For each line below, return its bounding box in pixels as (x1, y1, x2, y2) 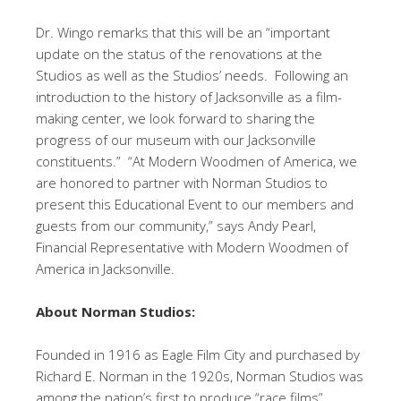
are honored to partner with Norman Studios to (36, 173, 328, 192)
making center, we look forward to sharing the (36, 108, 315, 127)
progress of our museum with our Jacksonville (36, 130, 316, 149)
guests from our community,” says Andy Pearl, (36, 216, 316, 235)
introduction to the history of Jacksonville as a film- (36, 87, 342, 106)
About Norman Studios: (36, 302, 195, 320)
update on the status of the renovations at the (36, 44, 322, 63)
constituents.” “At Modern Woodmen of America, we (36, 151, 357, 170)
